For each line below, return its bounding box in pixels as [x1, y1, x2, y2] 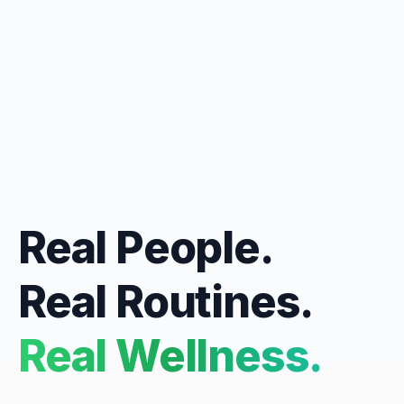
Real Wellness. [18, 329, 323, 383]
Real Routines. [18, 275, 314, 329]
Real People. [18, 221, 273, 275]
